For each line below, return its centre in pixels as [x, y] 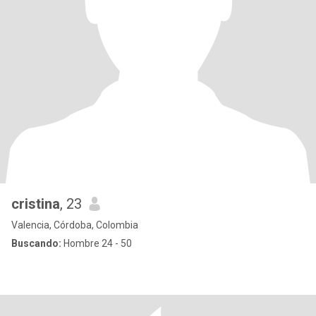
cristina [36, 204]
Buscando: [36, 243]
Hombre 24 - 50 [97, 243]
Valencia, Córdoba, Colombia [75, 225]
